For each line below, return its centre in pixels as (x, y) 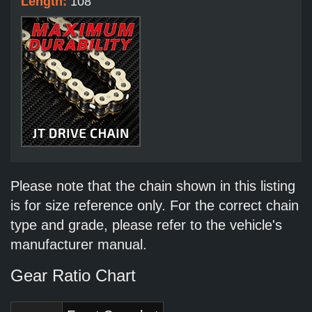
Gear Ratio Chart (73, 276)
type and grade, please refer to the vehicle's (146, 225)
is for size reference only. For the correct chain (155, 206)
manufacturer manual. (79, 245)
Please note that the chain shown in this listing (153, 186)
